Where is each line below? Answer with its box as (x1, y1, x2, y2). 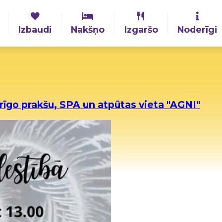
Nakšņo (71, 24, 105, 35)
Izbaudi (18, 24, 52, 35)
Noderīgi (177, 24, 218, 35)
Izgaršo (124, 24, 158, 35)
